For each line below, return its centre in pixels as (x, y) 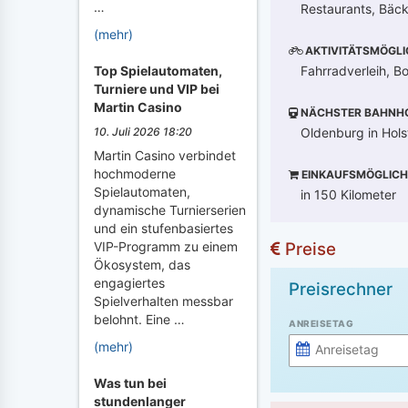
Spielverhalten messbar (163, 301)
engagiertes (129, 283)
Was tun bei (130, 383)
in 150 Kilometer (348, 194)
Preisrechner (341, 289)
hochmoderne (135, 173)
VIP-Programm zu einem (166, 246)
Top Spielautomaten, (158, 71)
